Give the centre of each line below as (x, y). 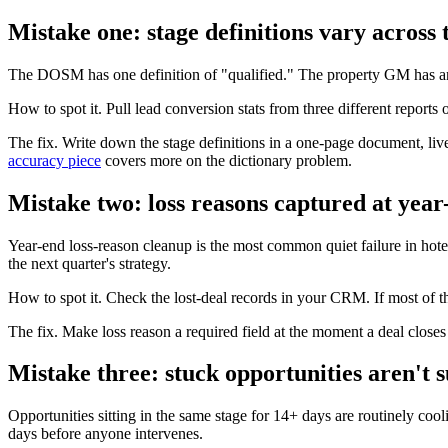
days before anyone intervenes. (105, 434)
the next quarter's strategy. (89, 263)
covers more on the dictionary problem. (226, 160)
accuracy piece (54, 160)
